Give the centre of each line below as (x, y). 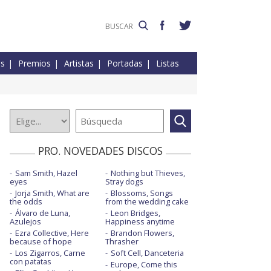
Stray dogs (124, 182)
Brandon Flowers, (142, 233)
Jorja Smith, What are (52, 193)
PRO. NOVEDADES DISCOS (100, 151)
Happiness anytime (140, 222)
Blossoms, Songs (142, 193)
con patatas (31, 262)
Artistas (79, 64)
